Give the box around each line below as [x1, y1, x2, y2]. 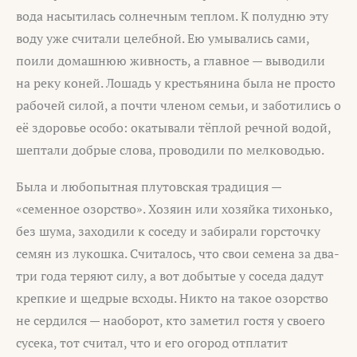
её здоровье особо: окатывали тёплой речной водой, [16, 118, 331, 136]
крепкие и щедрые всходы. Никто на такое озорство [16, 288, 328, 307]
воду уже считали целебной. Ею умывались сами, [16, 29, 309, 47]
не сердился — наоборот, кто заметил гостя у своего [16, 311, 325, 329]
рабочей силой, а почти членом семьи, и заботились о [16, 96, 341, 114]
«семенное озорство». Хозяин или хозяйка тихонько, [16, 199, 332, 218]
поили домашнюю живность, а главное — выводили [16, 51, 325, 69]
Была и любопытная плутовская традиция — [16, 177, 281, 195]
